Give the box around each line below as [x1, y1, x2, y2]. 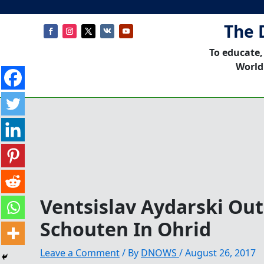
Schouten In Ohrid [40, 216, 211, 242]
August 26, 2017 [185, 246, 256, 259]
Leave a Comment [40, 246, 120, 259]
